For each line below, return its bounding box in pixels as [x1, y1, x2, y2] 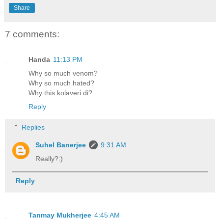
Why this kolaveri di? [28, 89, 92, 97]
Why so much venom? [28, 69, 98, 78]
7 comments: [5, 28, 59, 39]
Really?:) [35, 154, 63, 163]
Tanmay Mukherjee [28, 211, 91, 219]
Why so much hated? [28, 79, 94, 87]
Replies [22, 123, 45, 131]
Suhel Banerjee [35, 140, 86, 149]
